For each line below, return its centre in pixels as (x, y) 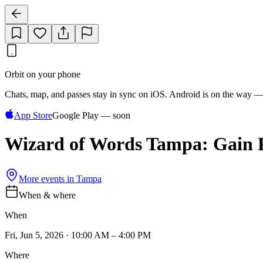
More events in (48, 178)
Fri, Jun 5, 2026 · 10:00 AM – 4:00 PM (78, 235)
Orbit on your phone (43, 74)
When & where (47, 195)
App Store (33, 115)
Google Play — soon (91, 115)
